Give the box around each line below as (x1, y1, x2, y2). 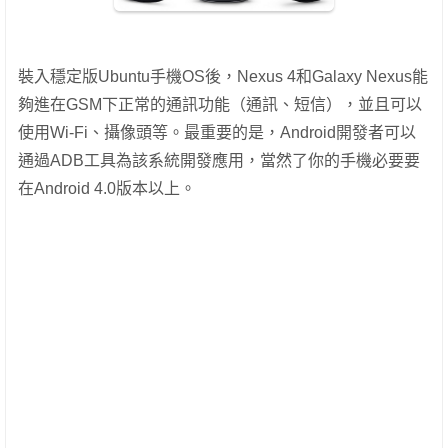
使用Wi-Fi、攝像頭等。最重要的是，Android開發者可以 (18, 123, 416, 141)
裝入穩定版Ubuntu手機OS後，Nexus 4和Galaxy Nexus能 (18, 67, 428, 85)
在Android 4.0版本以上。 (18, 179, 196, 197)
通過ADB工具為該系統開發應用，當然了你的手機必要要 (18, 151, 420, 169)
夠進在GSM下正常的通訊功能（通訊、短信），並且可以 (18, 95, 422, 113)
